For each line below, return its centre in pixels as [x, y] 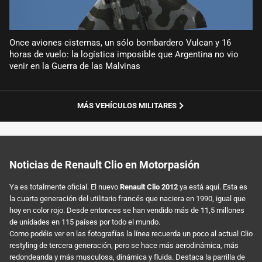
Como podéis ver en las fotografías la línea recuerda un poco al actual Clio [131, 234]
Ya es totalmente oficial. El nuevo [65, 187]
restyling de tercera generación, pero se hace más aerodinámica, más [124, 246]
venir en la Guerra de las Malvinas [75, 66]
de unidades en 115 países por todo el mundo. [85, 222]
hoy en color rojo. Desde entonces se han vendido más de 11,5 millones [127, 211]
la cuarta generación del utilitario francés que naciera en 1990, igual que [127, 199]
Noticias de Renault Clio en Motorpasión [104, 164]
